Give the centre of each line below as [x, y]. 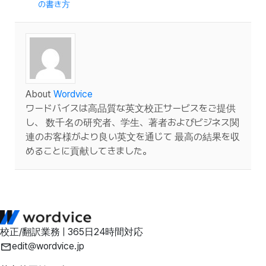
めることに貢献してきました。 [88, 151]
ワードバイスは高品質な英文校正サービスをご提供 [131, 108]
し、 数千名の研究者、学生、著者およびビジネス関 [132, 122]
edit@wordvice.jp [48, 246]
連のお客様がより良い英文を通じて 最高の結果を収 [133, 137]
